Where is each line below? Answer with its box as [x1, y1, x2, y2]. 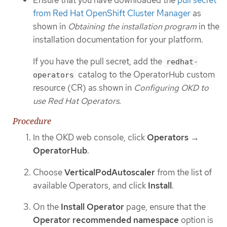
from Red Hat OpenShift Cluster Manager [33, 8, 191, 19]
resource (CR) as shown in [33, 82, 134, 93]
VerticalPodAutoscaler [64, 166, 155, 178]
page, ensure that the [124, 201, 206, 213]
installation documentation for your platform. [33, 34, 203, 45]
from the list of [155, 166, 212, 178]
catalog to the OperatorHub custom [76, 68, 215, 80]
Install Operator [61, 201, 124, 213]
